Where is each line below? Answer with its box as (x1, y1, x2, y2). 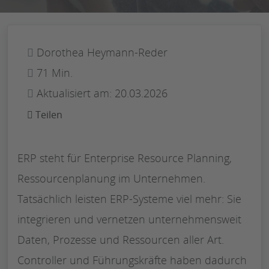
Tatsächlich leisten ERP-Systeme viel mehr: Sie (17, 192, 241, 206)
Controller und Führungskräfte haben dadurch (17, 253, 247, 267)
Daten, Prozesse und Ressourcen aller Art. (17, 232, 224, 247)
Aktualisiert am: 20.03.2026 (37, 86, 168, 100)
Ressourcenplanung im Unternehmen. (17, 171, 205, 186)
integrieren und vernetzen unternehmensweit (17, 212, 241, 226)
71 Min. (34, 65, 73, 80)
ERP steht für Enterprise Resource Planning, (17, 151, 232, 165)
